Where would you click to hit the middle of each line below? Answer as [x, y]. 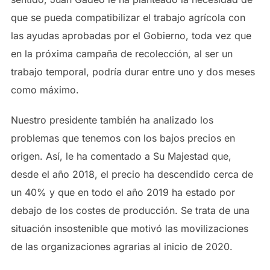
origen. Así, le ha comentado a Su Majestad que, [121, 156]
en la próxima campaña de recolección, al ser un [121, 54]
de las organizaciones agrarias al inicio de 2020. [121, 246]
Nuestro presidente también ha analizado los [112, 120]
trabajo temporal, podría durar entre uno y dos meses [133, 72]
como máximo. [45, 90]
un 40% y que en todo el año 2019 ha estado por [123, 192]
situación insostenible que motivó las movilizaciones [129, 228]
